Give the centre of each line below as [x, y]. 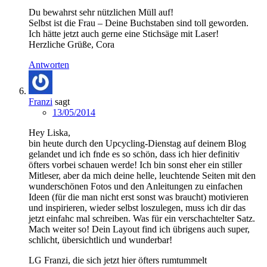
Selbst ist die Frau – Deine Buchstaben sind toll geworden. [139, 23]
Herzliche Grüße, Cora [72, 44]
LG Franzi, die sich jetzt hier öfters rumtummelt [118, 260]
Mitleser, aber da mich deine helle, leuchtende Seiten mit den [142, 175]
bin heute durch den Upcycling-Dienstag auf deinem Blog [137, 143]
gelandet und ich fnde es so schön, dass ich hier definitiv [134, 154]
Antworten [49, 64]
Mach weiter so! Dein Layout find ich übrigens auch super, [139, 229]
